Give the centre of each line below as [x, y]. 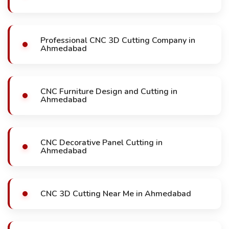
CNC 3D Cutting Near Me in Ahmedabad [116, 194]
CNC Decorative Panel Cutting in [101, 143]
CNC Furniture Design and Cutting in [109, 91]
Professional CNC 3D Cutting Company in [118, 40]
